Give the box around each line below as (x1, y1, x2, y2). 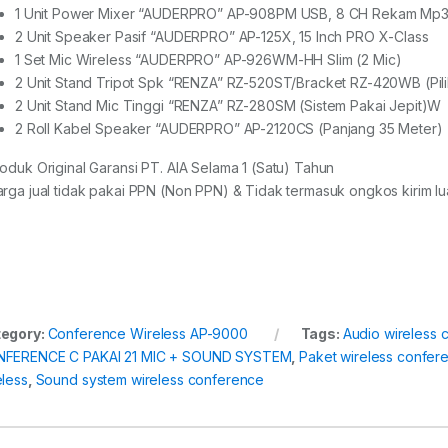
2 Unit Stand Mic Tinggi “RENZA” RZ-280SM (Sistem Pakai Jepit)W (15, 96, 442, 114)
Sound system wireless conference (35, 370, 265, 388)
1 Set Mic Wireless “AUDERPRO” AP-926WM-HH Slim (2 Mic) (15, 50, 402, 68)
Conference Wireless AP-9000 (47, 324, 248, 342)
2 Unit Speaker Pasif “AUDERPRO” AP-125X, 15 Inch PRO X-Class (15, 27, 429, 45)
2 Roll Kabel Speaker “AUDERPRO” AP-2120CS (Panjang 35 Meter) (15, 119, 443, 137)
